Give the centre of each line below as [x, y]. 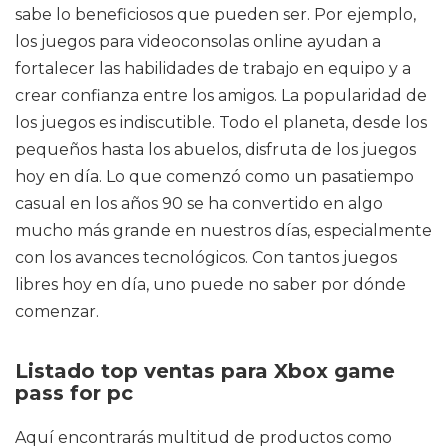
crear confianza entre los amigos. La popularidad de [221, 95]
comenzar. [57, 311]
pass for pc [74, 393]
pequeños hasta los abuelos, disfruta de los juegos [215, 149]
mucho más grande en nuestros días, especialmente [223, 230]
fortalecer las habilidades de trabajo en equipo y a [213, 68]
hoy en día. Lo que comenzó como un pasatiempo [214, 176]
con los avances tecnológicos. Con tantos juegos [206, 257]
